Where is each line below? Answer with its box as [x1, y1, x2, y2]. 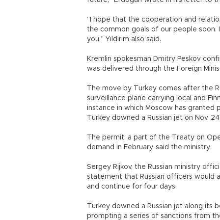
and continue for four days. [87, 183, 177, 190]
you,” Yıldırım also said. [87, 36, 161, 43]
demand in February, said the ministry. [87, 144, 211, 151]
